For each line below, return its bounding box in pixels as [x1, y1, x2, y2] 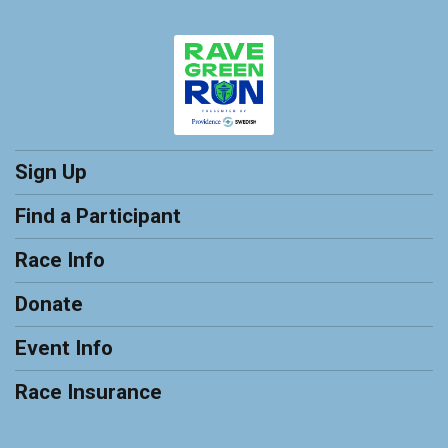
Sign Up [15, 160, 87, 185]
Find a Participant [15, 204, 181, 229]
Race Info [15, 248, 105, 273]
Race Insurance [15, 380, 162, 405]
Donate [15, 292, 83, 317]
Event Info [15, 336, 113, 361]
